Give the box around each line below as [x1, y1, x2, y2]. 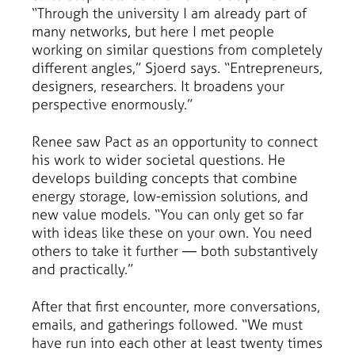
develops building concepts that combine [32, 168, 297, 187]
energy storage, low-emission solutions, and [32, 186, 308, 205]
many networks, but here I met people [32, 21, 274, 40]
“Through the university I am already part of [32, 3, 307, 22]
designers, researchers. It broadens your [32, 76, 284, 95]
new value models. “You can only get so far [32, 204, 303, 223]
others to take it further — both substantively [32, 241, 318, 260]
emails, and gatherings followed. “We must [32, 315, 303, 334]
